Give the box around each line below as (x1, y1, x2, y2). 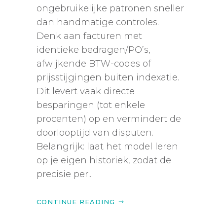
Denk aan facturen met (37, 31, 142, 42)
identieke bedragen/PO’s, (37, 44, 150, 56)
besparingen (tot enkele (37, 100, 145, 111)
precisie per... (37, 169, 93, 180)
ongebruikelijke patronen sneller (37, 3, 184, 14)
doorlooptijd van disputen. (37, 127, 153, 139)
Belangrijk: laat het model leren (37, 141, 178, 152)
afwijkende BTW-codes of (37, 58, 151, 70)
